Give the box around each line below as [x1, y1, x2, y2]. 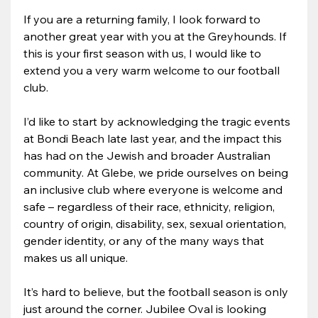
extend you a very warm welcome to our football [23, 62, 283, 77]
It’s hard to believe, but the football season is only [23, 284, 292, 299]
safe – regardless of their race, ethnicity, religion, [23, 199, 278, 214]
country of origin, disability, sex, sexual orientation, [23, 216, 290, 231]
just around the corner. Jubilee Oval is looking [23, 301, 270, 316]
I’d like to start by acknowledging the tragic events [23, 114, 294, 128]
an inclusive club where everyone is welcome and [23, 182, 286, 197]
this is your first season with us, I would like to [23, 45, 265, 60]
